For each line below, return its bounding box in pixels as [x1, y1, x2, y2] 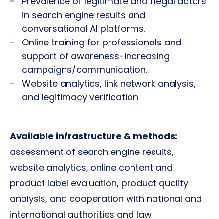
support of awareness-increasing [22, 50, 170, 62]
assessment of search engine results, [10, 146, 174, 158]
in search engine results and [22, 9, 145, 21]
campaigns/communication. [22, 64, 147, 76]
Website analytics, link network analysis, [22, 77, 196, 89]
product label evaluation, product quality [10, 177, 188, 189]
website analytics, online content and [10, 161, 173, 174]
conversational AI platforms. [22, 22, 145, 35]
